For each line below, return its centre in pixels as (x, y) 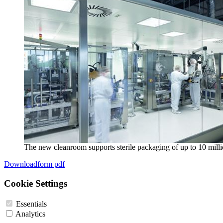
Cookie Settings (36, 184)
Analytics (30, 214)
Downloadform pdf (34, 164)
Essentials (31, 204)
